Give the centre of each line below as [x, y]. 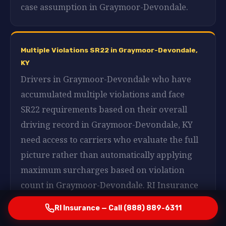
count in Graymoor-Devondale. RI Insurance [109, 185]
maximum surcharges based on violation [103, 169]
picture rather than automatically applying [106, 154]
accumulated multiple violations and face [103, 94]
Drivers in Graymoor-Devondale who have [106, 79]
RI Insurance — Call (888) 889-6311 [118, 208]
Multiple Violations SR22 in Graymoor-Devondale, [109, 50]
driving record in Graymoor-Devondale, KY [107, 124]
